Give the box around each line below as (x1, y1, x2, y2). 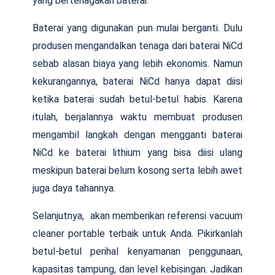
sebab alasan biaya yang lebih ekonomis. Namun (33, 57, 242, 69)
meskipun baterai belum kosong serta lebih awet (33, 164, 242, 176)
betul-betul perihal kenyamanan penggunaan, (33, 245, 242, 257)
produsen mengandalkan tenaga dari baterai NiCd (33, 39, 242, 52)
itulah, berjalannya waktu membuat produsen (33, 110, 242, 123)
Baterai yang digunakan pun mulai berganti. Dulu (33, 21, 242, 34)
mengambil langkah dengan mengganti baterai (33, 128, 242, 141)
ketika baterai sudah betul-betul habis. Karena (33, 93, 242, 105)
